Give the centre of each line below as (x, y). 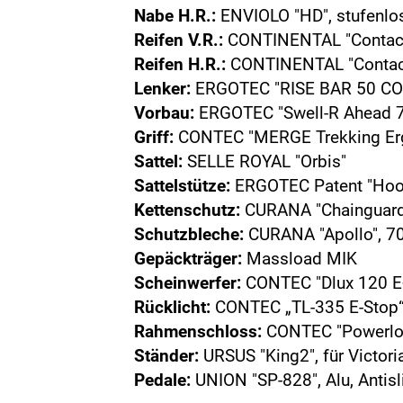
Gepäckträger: (188, 259)
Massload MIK (300, 259)
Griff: (154, 137)
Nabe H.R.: (175, 16)
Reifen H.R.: (180, 64)
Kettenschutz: (188, 210)
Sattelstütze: (183, 186)
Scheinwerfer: (188, 283)
